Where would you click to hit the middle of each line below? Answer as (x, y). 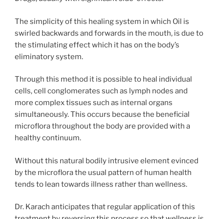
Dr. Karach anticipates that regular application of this (105, 207)
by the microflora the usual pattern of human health (103, 172)
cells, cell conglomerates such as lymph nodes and (101, 91)
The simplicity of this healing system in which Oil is (102, 21)
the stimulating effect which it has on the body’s (97, 45)
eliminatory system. (49, 56)
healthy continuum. (48, 138)
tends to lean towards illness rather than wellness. (101, 184)
